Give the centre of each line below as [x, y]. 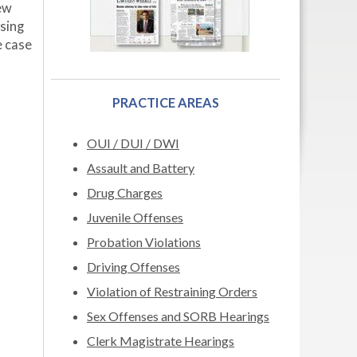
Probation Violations [144, 242]
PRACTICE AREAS [165, 102]
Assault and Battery [141, 168]
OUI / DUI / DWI [133, 143]
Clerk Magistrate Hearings [161, 341]
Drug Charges [125, 192]
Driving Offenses [133, 267]
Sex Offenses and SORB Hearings [178, 316]
